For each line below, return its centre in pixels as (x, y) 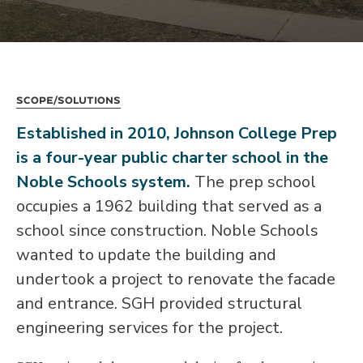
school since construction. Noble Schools (167, 231)
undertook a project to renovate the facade (176, 279)
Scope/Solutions (68, 100)
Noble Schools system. (103, 182)
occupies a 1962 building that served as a (169, 206)
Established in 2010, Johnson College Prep (177, 133)
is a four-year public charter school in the (172, 158)
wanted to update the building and (146, 255)
